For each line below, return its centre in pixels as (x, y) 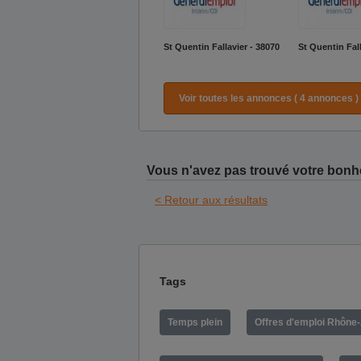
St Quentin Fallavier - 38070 (222, 47)
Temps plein (195, 322)
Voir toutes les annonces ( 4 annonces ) (268, 98)
